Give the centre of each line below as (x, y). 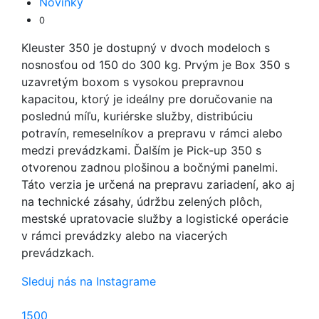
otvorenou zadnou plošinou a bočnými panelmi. (150, 167)
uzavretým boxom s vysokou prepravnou (132, 82)
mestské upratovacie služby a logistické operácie (155, 219)
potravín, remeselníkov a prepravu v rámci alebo (152, 133)
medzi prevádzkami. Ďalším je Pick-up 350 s (141, 150)
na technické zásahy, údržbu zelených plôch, (142, 202)
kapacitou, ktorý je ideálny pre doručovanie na (147, 99)
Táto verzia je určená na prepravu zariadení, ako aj (158, 184)
